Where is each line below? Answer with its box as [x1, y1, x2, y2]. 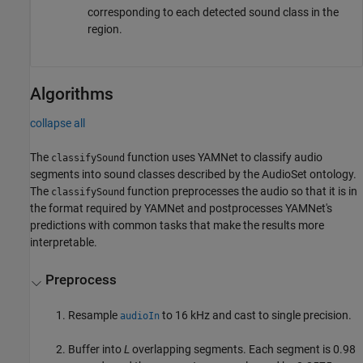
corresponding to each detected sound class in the [88, 6, 339, 19]
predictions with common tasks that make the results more [30, 219, 324, 233]
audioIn [120, 310, 160, 322]
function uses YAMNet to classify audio [125, 151, 322, 164]
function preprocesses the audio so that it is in [125, 185, 357, 199]
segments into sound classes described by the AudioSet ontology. [30, 168, 357, 181]
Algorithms [30, 84, 113, 105]
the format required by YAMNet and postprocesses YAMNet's [30, 202, 332, 216]
